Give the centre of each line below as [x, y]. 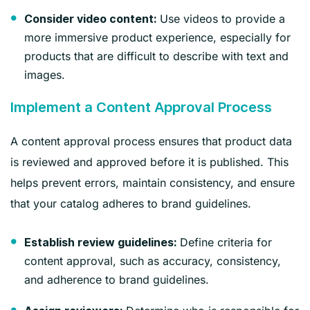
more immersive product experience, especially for [157, 37]
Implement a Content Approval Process [141, 107]
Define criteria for [224, 242]
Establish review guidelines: [100, 242]
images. [45, 74]
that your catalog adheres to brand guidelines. [131, 203]
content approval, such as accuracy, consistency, [153, 261]
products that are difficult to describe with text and [156, 56]
